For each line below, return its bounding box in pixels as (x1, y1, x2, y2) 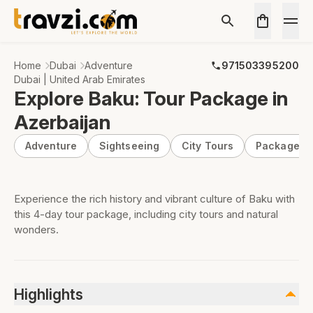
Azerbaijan (14, 110, 111, 134)
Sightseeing (99, 140, 159, 152)
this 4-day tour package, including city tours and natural (14, 208, 278, 221)
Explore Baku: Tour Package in (14, 87, 289, 110)
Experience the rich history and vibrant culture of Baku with (14, 192, 295, 205)
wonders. (14, 223, 59, 236)
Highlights (14, 285, 83, 303)
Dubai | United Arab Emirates (14, 73, 145, 85)
